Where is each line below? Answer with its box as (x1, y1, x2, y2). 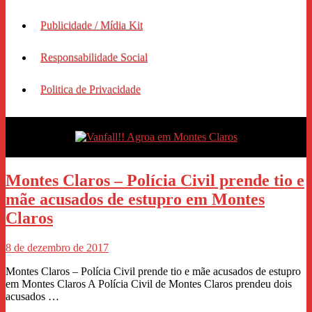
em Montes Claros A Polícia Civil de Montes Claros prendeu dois (6, 277, 292, 290)
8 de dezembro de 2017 (6, 241, 109, 253)
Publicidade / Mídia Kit (40, 19, 143, 31)
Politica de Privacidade (40, 83, 141, 95)
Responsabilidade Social (40, 51, 148, 63)
